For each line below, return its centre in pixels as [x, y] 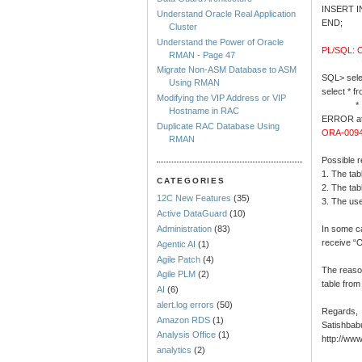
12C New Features [194, 198]
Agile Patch [179, 259]
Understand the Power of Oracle [221, 42]
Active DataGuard [192, 214]
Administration [185, 229]
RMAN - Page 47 [202, 55]
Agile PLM [177, 274]
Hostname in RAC [204, 111]
